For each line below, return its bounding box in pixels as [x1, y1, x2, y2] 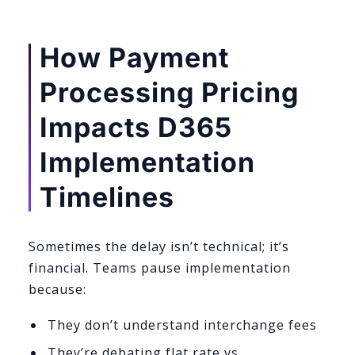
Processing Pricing [40, 76, 299, 109]
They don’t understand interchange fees [47, 315, 317, 334]
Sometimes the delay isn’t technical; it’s [29, 238, 289, 256]
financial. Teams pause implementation [29, 259, 291, 277]
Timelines [40, 181, 174, 214]
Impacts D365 [40, 111, 232, 144]
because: [29, 281, 86, 299]
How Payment [40, 41, 229, 74]
